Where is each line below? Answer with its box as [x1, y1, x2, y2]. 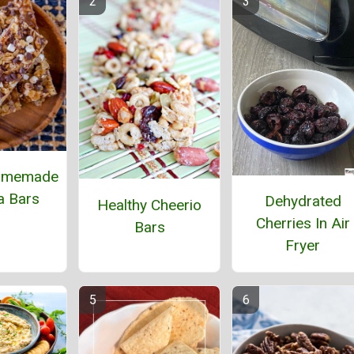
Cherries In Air [255, 213, 350, 232]
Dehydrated [264, 191, 341, 210]
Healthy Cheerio [97, 195, 201, 214]
